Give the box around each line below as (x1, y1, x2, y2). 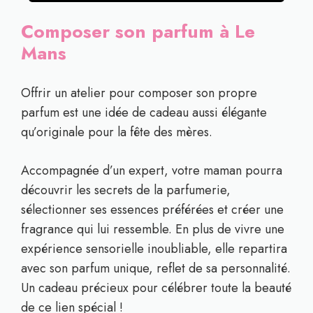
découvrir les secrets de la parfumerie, (21, 181, 231, 199)
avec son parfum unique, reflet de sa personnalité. (21, 259, 291, 277)
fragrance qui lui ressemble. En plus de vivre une (21, 220, 284, 238)
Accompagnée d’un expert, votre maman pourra (21, 161, 282, 180)
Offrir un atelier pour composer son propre (21, 84, 257, 102)
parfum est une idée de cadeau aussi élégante (21, 103, 267, 122)
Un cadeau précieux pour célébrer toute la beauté (21, 279, 291, 297)
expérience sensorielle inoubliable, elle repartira (21, 240, 287, 258)
